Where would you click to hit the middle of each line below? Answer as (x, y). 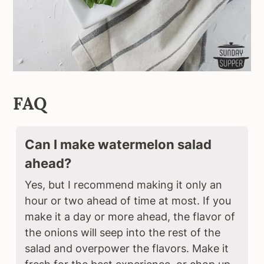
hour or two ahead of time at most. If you (128, 200)
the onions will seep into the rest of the (123, 232)
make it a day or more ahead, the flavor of (130, 216)
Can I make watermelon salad (118, 144)
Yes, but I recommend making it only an (124, 184)
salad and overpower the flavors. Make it (127, 248)
